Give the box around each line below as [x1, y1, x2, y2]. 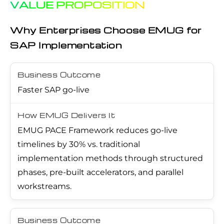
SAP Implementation [10, 38, 122, 50]
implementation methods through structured [17, 153, 203, 163]
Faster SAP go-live [17, 84, 89, 94]
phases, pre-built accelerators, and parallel [17, 167, 183, 177]
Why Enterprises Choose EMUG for [10, 23, 202, 35]
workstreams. [17, 181, 71, 191]
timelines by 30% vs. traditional [17, 139, 140, 149]
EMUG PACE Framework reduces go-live [17, 125, 177, 135]
